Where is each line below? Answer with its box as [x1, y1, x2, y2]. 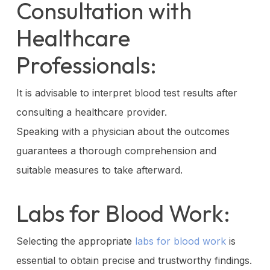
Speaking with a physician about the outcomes [16, 125, 230, 137]
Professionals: [16, 50, 157, 80]
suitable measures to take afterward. [16, 163, 183, 176]
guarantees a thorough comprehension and [16, 144, 216, 157]
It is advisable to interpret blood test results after [16, 86, 237, 99]
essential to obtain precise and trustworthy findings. [16, 254, 252, 266]
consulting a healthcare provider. [16, 105, 167, 118]
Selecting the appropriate [16, 234, 135, 247]
